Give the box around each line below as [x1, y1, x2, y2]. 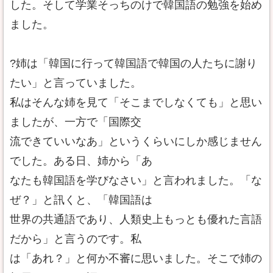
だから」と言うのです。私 [10, 233, 141, 245]
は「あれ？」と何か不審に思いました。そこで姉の [10, 252, 262, 264]
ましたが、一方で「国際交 [10, 116, 141, 128]
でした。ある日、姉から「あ [10, 155, 152, 167]
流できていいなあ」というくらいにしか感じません [10, 135, 262, 147]
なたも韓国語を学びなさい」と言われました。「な [10, 174, 262, 186]
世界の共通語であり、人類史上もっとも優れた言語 [10, 213, 262, 225]
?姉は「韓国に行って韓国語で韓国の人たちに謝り [10, 57, 257, 69]
